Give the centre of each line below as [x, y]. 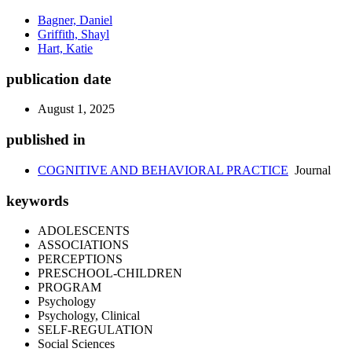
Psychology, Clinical [89, 316]
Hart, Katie [65, 48]
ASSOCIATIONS [83, 245]
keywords [37, 200]
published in [46, 140]
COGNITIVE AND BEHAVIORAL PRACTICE [163, 170]
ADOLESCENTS [84, 231]
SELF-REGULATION [95, 330]
